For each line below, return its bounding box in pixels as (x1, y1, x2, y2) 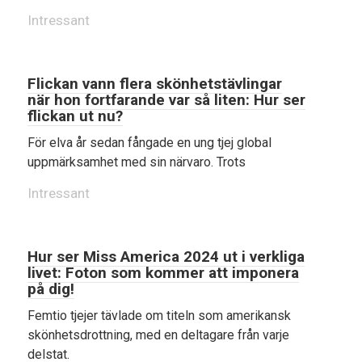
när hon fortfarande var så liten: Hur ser (27, 90, 305, 109)
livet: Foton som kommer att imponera (27, 263, 299, 282)
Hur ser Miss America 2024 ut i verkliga (27, 247, 305, 266)
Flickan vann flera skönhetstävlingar (27, 74, 282, 93)
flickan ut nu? (27, 107, 123, 125)
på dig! (27, 280, 74, 298)
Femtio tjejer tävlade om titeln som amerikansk (27, 308, 291, 323)
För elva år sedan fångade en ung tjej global (27, 135, 271, 150)
